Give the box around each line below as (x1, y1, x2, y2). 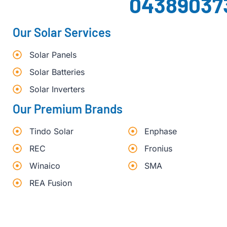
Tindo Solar (29, 126, 73, 137)
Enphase (144, 126, 177, 137)
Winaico (29, 161, 60, 171)
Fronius (144, 143, 173, 154)
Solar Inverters (29, 84, 85, 95)
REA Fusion (29, 178, 72, 188)
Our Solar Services (13, 25, 111, 40)
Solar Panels (29, 50, 77, 60)
